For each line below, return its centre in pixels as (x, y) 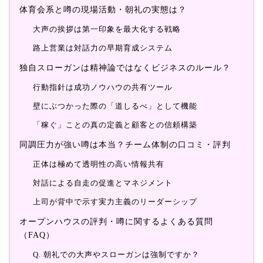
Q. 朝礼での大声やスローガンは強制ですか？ (116, 254)
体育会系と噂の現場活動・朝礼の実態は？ (103, 9)
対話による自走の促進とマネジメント (102, 183)
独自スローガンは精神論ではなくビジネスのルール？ (125, 67)
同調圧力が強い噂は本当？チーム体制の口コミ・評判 (125, 144)
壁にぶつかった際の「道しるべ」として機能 (115, 106)
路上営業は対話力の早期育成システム (102, 48)
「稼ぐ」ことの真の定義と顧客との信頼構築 (115, 124)
